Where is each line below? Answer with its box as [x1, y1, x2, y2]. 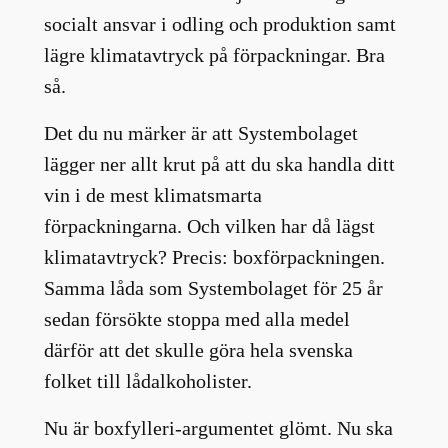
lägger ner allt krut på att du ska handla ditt [43, 152, 395, 175]
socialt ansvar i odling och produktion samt [43, 12, 396, 35]
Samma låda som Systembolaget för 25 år [43, 276, 383, 299]
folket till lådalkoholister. [43, 369, 252, 392]
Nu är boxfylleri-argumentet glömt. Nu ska [43, 416, 393, 439]
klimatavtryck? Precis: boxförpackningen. [43, 245, 385, 268]
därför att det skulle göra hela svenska [43, 338, 353, 361]
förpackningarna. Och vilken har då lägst [43, 214, 375, 237]
